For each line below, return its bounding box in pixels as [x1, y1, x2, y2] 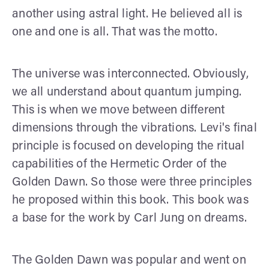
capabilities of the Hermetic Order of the [12, 158, 227, 171]
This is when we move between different [12, 104, 225, 116]
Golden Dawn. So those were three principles [12, 176, 252, 189]
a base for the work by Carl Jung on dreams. [12, 212, 247, 225]
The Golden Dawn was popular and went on [12, 254, 246, 267]
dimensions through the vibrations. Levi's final [12, 122, 257, 134]
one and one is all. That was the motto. [12, 26, 217, 38]
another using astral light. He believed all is [12, 8, 243, 20]
